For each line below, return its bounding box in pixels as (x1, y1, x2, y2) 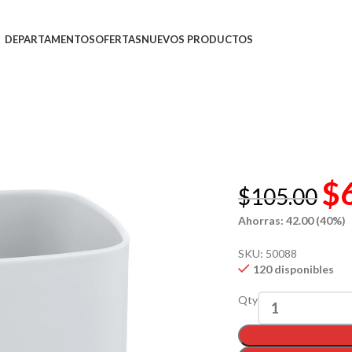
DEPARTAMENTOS (5, 33, 96, 46)
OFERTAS (95, 33, 142, 46)
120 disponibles (253, 262, 335, 276)
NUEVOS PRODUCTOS (141, 33, 254, 46)
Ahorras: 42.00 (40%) (238, 214, 346, 227)
